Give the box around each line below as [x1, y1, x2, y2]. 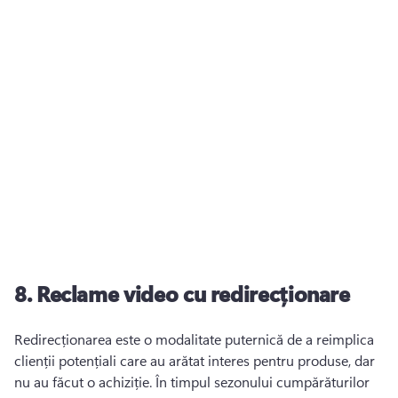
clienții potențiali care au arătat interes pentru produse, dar [14, 351, 375, 370]
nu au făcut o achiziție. [14, 372, 155, 391]
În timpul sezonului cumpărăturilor [155, 372, 370, 391]
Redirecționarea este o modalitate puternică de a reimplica [14, 330, 374, 348]
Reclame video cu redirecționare [36, 279, 350, 307]
